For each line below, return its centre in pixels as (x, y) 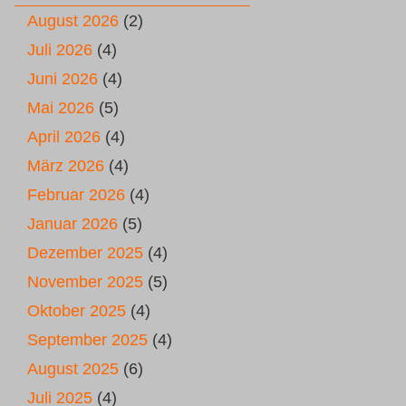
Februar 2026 (76, 195)
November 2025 (85, 282)
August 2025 (73, 369)
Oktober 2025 (77, 311)
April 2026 (64, 137)
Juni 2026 (63, 79)
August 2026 (73, 21)
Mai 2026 (61, 108)
